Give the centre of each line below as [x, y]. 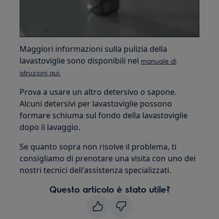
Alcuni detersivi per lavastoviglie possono [96, 103]
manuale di [159, 60]
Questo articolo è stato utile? [109, 189]
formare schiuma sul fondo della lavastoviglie [104, 115]
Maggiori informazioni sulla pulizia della [94, 49]
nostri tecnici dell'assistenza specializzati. [96, 170]
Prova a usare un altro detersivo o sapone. [98, 92]
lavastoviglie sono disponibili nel [80, 60]
